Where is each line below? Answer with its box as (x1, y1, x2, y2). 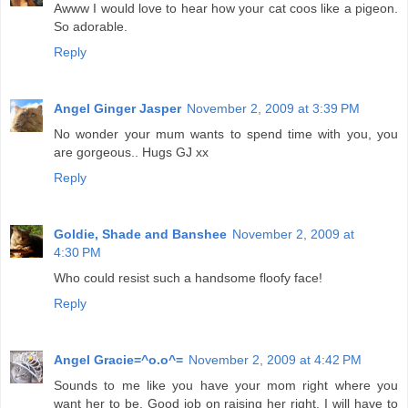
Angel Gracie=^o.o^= (54, 352, 183, 367)
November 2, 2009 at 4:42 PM (189, 352, 362, 367)
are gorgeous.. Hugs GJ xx (54, 145, 209, 160)
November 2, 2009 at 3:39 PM (187, 101, 360, 117)
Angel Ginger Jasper (54, 101, 181, 117)
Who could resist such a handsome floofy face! (54, 270, 322, 285)
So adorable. (54, 19, 127, 35)
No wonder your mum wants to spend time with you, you (54, 127, 398, 142)
